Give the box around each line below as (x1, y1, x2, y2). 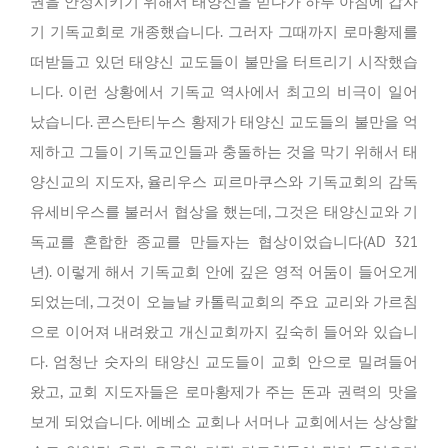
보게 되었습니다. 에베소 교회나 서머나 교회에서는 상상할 (30, 412, 418, 432)
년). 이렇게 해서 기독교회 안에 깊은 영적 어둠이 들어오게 (30, 262, 418, 282)
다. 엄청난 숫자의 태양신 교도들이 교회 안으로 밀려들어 (30, 352, 418, 372)
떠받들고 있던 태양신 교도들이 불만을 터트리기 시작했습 (30, 52, 418, 72)
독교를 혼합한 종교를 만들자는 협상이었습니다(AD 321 (30, 232, 418, 252)
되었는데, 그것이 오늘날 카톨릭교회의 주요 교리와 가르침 (30, 292, 418, 312)
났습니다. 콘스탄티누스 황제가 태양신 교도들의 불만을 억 (30, 112, 418, 132)
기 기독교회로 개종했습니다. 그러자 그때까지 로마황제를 (30, 22, 418, 42)
